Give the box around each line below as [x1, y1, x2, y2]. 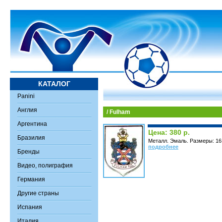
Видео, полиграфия [17, 162, 73, 169]
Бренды [17, 148, 40, 155]
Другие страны [17, 190, 59, 197]
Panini [17, 93, 35, 100]
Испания [17, 204, 42, 211]
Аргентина [17, 120, 47, 127]
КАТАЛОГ [38, 80, 70, 88]
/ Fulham [107, 109, 130, 115]
